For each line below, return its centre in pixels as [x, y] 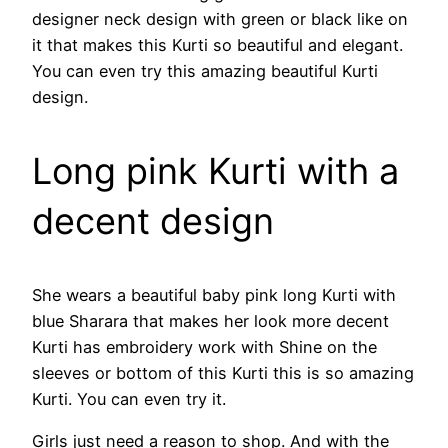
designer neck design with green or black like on [220, 18]
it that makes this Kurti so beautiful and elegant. [217, 44]
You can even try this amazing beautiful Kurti [205, 70]
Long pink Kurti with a [215, 170]
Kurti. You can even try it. [129, 398]
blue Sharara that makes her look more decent [210, 320]
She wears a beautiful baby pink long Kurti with [214, 294]
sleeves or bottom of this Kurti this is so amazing [223, 372]
